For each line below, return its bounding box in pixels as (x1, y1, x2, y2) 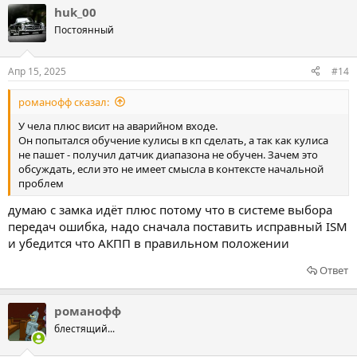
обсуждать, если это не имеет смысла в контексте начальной (18, 161, 324, 176)
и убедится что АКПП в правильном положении (8, 235, 289, 251)
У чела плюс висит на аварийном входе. (18, 118, 218, 133)
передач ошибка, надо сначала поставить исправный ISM (8, 218, 347, 234)
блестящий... (54, 322, 115, 335)
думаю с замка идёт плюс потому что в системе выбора (8, 202, 332, 218)
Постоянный (54, 23, 114, 37)
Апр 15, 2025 (8, 64, 66, 78)
